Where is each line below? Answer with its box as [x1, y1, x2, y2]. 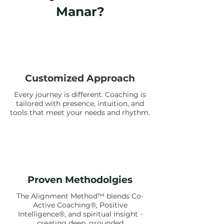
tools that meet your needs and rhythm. [10, 108, 150, 117]
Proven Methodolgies [27, 174, 132, 185]
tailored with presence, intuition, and [16, 99, 144, 108]
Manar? [55, 4, 104, 19]
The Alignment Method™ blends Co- [16, 191, 143, 200]
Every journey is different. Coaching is [14, 90, 146, 99]
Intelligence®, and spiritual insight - [17, 209, 142, 218]
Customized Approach [25, 72, 135, 84]
